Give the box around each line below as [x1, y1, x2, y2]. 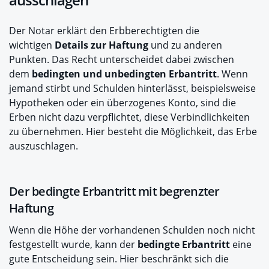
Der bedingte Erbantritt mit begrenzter [9, 183, 220, 199]
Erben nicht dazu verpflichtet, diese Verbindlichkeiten [9, 110, 250, 124]
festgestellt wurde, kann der [9, 238, 138, 251]
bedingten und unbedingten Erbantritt [32, 67, 217, 80]
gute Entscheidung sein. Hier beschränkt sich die [9, 252, 229, 265]
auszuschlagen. [9, 139, 78, 153]
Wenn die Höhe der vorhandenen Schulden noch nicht [9, 223, 255, 237]
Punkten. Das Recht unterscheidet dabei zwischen [9, 53, 234, 66]
